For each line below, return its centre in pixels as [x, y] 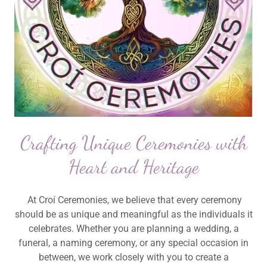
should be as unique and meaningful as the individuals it [133, 215]
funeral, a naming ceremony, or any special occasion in [133, 243]
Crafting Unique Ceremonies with [133, 143]
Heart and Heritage [133, 167]
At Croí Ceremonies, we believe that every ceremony [133, 200]
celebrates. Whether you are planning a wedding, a [133, 229]
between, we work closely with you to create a [133, 257]
